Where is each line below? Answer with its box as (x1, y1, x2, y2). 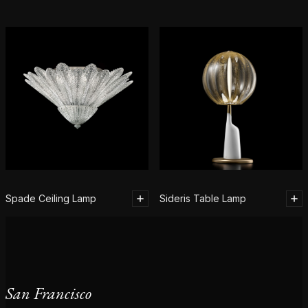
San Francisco (5, 282, 91, 304)
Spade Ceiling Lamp (5, 192, 96, 205)
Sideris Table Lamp (159, 192, 246, 205)
